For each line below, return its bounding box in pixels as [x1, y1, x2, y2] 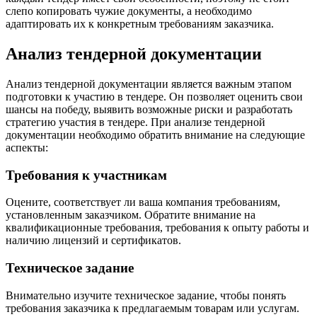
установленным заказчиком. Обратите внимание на [6, 209, 255, 221]
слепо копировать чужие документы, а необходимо [6, 5, 252, 18]
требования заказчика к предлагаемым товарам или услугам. [6, 301, 299, 314]
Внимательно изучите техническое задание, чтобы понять [6, 289, 286, 301]
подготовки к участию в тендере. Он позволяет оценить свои [6, 90, 303, 103]
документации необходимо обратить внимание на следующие [6, 128, 305, 141]
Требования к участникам [6, 167, 167, 183]
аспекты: [6, 141, 48, 154]
